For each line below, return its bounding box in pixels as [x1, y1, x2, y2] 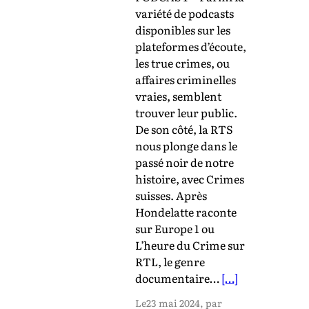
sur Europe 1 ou [135, 219, 215, 237]
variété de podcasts [135, 4, 234, 21]
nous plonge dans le [135, 137, 237, 154]
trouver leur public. [135, 103, 237, 121]
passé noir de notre [135, 153, 234, 170]
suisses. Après [135, 186, 207, 203]
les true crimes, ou [135, 54, 230, 71]
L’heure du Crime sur [135, 236, 245, 253]
